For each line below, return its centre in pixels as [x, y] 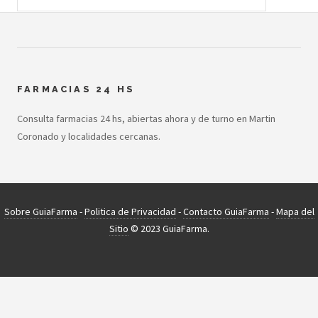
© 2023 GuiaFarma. [169, 229]
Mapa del [295, 212]
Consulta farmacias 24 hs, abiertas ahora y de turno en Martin [146, 119]
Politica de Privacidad [130, 212]
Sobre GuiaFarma [40, 212]
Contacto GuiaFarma [226, 212]
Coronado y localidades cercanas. [89, 137]
